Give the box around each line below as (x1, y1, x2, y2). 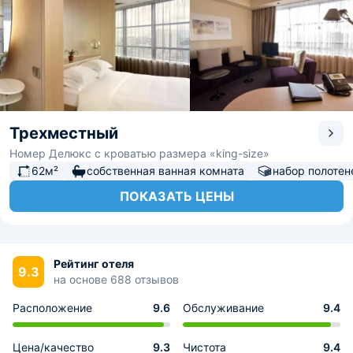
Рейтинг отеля (54, 257, 134, 270)
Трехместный (9, 124, 118, 143)
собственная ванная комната (87, 164, 244, 177)
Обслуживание (183, 301, 264, 314)
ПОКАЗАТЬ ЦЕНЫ (119, 188, 234, 204)
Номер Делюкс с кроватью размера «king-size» (9, 147, 269, 160)
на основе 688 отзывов (54, 273, 179, 286)
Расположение (13, 301, 92, 314)
